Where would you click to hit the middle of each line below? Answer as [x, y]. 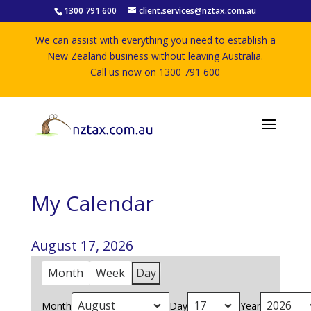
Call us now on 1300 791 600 [155, 72]
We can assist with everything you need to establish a [155, 40]
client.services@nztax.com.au [198, 11]
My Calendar [92, 203]
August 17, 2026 [82, 245]
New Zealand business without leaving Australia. [155, 56]
